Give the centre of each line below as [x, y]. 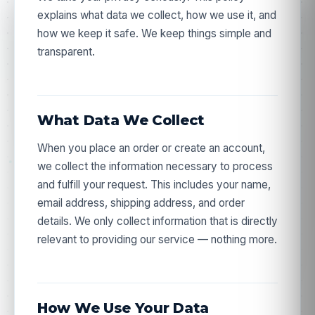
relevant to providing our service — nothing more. [157, 239]
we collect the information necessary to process [155, 166]
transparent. [66, 52]
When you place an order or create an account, [151, 148]
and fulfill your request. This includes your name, [154, 185]
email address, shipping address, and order [141, 203]
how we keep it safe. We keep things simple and [154, 33]
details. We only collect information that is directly [157, 221]
